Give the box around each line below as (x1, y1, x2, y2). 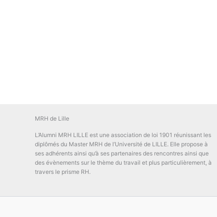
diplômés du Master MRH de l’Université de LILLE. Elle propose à (35, 140, 208, 148)
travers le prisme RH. (35, 168, 91, 175)
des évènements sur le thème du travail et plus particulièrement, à (35, 159, 212, 166)
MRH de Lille (35, 115, 69, 122)
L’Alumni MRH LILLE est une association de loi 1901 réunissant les (35, 131, 211, 139)
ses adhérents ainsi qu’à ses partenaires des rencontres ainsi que (35, 150, 209, 157)
